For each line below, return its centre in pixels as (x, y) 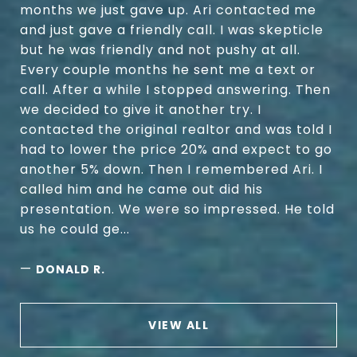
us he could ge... (75, 229)
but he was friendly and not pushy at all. (160, 50)
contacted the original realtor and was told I (176, 130)
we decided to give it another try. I (141, 110)
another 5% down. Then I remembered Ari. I (171, 170)
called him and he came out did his (141, 190)
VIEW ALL (178, 326)
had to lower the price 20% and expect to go (176, 150)
